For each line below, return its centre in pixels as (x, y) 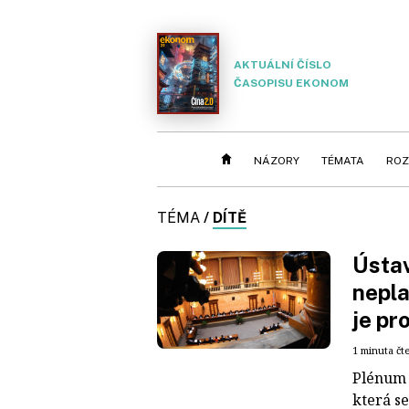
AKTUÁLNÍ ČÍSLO (283, 64)
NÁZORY (277, 161)
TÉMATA (343, 161)
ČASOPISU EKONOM (291, 83)
